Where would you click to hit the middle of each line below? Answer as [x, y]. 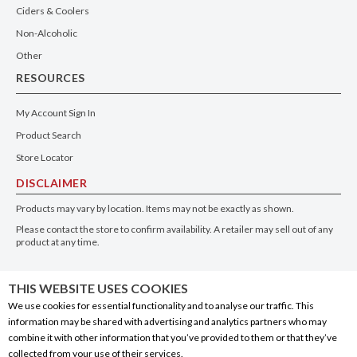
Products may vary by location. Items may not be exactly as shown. [155, 208]
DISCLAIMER [51, 182]
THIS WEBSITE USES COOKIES [98, 288]
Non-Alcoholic [47, 33]
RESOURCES [51, 77]
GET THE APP [55, 279]
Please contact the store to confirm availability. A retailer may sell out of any [175, 229]
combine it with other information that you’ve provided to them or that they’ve [173, 337]
